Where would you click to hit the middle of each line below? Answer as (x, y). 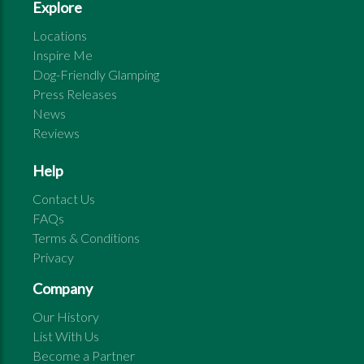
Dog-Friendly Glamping (96, 74)
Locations (60, 35)
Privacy (53, 257)
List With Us (66, 336)
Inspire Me (63, 54)
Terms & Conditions (86, 237)
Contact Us (64, 198)
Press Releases (75, 93)
